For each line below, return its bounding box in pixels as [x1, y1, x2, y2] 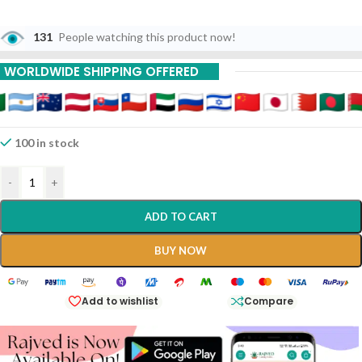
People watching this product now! [58, 30, 236, 44]
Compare [243, 294, 293, 309]
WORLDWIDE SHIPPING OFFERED [4, 63, 199, 80]
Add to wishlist [81, 294, 158, 309]
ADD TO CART [144, 210, 217, 223]
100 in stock [15, 136, 80, 149]
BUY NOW [154, 244, 208, 257]
